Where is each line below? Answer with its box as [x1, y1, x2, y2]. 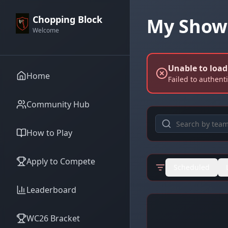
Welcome [33, 26, 59, 35]
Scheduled [174, 162, 210, 172]
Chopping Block [33, 13, 102, 25]
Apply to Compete [26, 156, 95, 167]
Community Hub [26, 99, 90, 110]
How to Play [26, 127, 72, 138]
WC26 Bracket [26, 213, 80, 224]
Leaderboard [26, 184, 76, 195]
